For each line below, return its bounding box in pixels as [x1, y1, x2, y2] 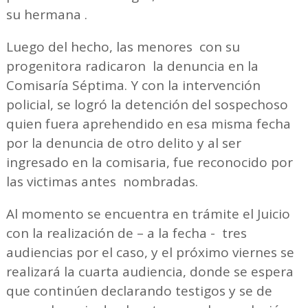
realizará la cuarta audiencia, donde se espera [5, 262, 294, 280]
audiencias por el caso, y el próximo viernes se [5, 243, 294, 261]
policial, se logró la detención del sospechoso [5, 95, 288, 113]
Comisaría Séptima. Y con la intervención [5, 76, 261, 94]
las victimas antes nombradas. [5, 172, 201, 190]
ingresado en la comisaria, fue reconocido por [5, 153, 293, 171]
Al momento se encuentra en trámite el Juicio [5, 204, 290, 223]
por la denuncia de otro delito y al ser [5, 133, 241, 152]
